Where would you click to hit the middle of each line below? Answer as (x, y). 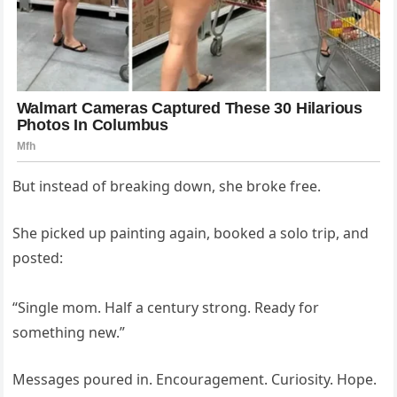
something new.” (69, 332)
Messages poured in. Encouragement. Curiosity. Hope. (195, 379)
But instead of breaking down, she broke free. (167, 186)
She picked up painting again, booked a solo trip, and (191, 233)
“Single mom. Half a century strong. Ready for (166, 307)
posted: (38, 257)
